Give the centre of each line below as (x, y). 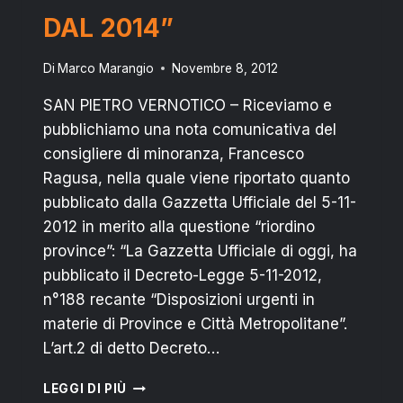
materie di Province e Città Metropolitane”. (197, 323)
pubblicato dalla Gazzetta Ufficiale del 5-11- (200, 202)
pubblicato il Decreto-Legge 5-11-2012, (183, 275)
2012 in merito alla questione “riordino (179, 226)
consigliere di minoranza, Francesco (174, 153)
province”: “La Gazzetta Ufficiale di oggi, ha (200, 251)
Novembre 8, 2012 (225, 68)
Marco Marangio (106, 68)
